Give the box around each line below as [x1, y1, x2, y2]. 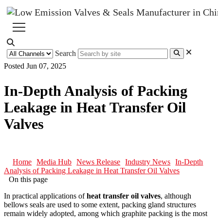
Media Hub [36, 158, 72, 166]
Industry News [125, 158, 171, 166]
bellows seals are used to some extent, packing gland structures [4, 200, 196, 209]
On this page [9, 175, 48, 183]
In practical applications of [4, 192, 87, 200]
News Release [76, 158, 121, 166]
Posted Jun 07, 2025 [4, 62, 66, 71]
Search [55, 49, 76, 58]
